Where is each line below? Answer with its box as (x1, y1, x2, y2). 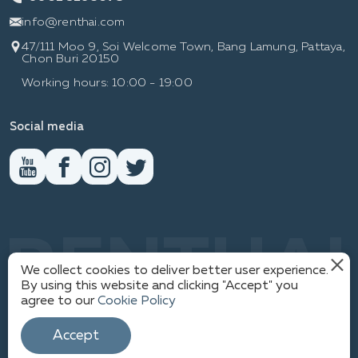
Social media (10, 121, 84, 133)
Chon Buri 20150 (22, 53, 120, 66)
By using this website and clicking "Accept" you (21, 280, 298, 292)
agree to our (21, 295, 97, 308)
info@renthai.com (22, 16, 125, 29)
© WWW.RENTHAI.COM (126, 322, 232, 332)
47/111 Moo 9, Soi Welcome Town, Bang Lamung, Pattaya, (22, 41, 345, 54)
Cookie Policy (97, 295, 176, 308)
